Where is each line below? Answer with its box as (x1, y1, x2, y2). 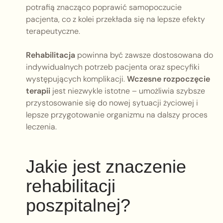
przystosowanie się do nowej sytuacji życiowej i (26, 98, 198, 109)
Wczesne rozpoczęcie (127, 74, 210, 85)
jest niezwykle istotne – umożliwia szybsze (50, 86, 205, 97)
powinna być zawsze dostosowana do (75, 50, 213, 61)
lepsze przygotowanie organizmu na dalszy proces (26, 110, 208, 120)
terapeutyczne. (26, 26, 80, 37)
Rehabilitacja (26, 50, 75, 61)
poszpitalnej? (26, 195, 130, 216)
